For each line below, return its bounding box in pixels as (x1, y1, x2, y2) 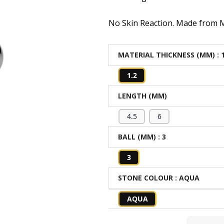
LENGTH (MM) (118, 91, 167, 100)
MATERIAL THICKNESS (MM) (118, 50, 215, 59)
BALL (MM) (118, 132, 156, 141)
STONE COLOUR (118, 173, 173, 182)
